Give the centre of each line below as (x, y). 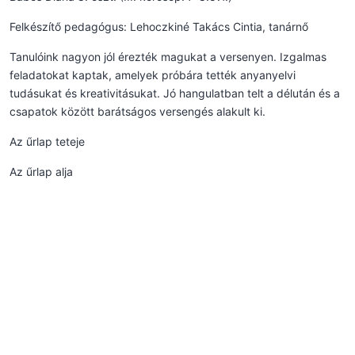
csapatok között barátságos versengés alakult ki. (137, 111)
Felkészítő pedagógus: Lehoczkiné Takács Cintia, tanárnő (159, 26)
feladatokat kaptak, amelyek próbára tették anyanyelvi (153, 74)
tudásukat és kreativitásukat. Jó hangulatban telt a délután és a (175, 93)
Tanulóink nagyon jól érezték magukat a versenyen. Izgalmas (168, 56)
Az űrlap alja (41, 171)
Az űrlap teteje (47, 141)
